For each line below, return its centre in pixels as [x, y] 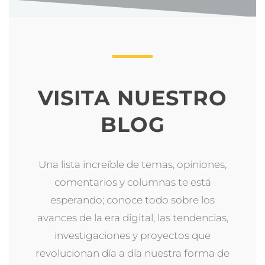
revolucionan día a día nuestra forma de [132, 253]
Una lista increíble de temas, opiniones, [132, 164]
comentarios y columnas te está [132, 182]
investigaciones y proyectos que [132, 235]
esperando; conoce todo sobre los [132, 200]
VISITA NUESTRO [132, 98]
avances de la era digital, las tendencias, [132, 217]
